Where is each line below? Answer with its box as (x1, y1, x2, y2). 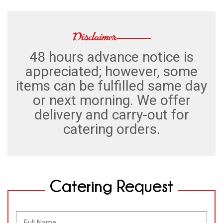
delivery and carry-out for (34, 107, 189, 123)
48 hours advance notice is (29, 49, 194, 66)
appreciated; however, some (25, 63, 198, 80)
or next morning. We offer (32, 92, 191, 109)
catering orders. (63, 121, 160, 138)
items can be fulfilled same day (16, 78, 207, 95)
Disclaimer (85, 29, 129, 48)
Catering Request (50, 177, 173, 195)
